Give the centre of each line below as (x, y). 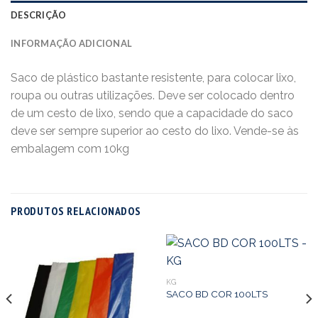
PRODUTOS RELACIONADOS (76, 211)
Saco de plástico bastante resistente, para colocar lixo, (153, 77)
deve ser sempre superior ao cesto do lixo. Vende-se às (155, 131)
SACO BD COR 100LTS (216, 294)
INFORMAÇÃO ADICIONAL (72, 43)
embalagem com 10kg (70, 148)
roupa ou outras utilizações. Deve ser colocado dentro (153, 95)
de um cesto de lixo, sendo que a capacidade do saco (152, 113)
